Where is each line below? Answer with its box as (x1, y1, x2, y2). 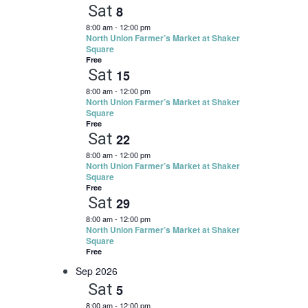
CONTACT (25, 11, 70, 23)
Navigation (199, 36, 289, 59)
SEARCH (36, 48, 73, 60)
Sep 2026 (75, 264, 118, 278)
